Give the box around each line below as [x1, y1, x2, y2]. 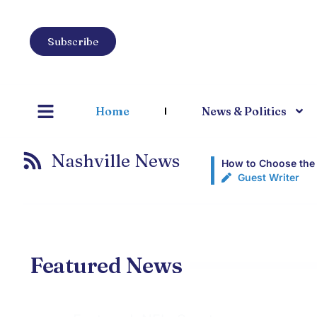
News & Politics [201, 104, 287, 118]
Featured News [30, 252, 183, 279]
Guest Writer [237, 171, 299, 183]
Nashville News [51, 150, 180, 171]
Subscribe [47, 35, 98, 48]
